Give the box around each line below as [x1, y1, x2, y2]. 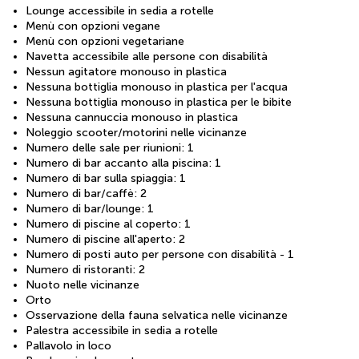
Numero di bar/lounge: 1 [26, 201, 154, 216]
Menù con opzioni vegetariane [26, 34, 184, 48]
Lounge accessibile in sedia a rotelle [26, 3, 214, 18]
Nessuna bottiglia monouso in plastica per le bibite [26, 95, 292, 109]
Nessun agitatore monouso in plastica [26, 64, 227, 79]
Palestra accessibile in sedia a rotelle [26, 323, 218, 337]
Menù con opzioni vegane [26, 18, 160, 33]
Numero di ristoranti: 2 [26, 262, 145, 276]
